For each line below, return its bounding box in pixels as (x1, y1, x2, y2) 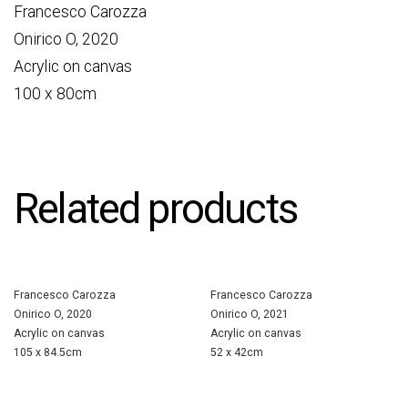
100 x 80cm (14, 85, 97, 104)
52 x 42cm (210, 346, 263, 360)
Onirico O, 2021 (210, 308, 289, 321)
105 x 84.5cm (14, 346, 82, 360)
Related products (14, 185, 297, 234)
